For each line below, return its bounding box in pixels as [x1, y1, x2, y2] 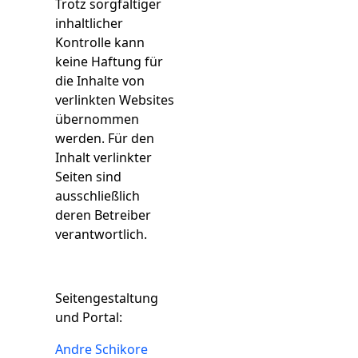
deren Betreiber [55, 206, 152, 224]
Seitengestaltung [55, 289, 159, 307]
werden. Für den [55, 129, 155, 147]
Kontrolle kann [55, 34, 145, 51]
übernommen [55, 110, 140, 128]
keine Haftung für [55, 53, 164, 70]
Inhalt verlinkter [55, 149, 153, 166]
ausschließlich [55, 187, 141, 205]
